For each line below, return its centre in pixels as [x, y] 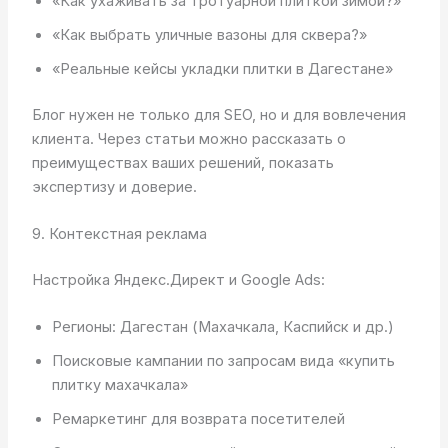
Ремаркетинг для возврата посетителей [198, 419]
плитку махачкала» [119, 385]
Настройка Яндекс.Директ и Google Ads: [178, 280]
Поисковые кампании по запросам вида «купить [223, 361]
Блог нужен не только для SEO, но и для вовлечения [218, 114]
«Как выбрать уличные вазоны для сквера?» [209, 34]
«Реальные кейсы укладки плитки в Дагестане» [222, 68]
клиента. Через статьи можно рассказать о [188, 138]
